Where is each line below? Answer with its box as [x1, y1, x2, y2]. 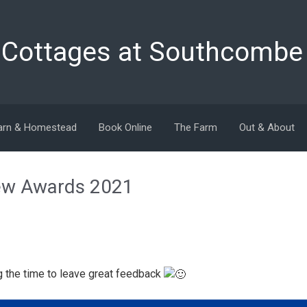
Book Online [99, 121, 152, 134]
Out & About [239, 121, 295, 134]
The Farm [174, 121, 217, 134]
